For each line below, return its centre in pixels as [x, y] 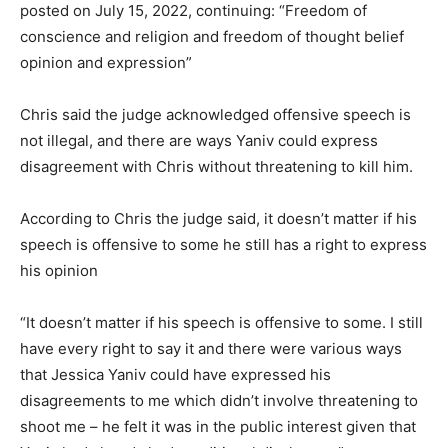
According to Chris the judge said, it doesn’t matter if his [218, 219]
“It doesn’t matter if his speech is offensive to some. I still [221, 323]
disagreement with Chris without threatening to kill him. [216, 167]
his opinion [59, 271]
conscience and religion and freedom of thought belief [212, 37]
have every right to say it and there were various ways [211, 349]
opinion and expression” [106, 63]
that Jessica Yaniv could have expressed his [175, 375]
